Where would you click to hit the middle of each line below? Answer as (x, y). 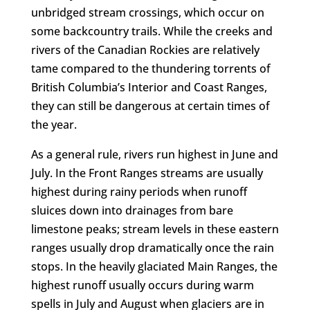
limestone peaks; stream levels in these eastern (155, 229)
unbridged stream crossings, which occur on (147, 12)
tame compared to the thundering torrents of (151, 68)
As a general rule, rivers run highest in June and (154, 154)
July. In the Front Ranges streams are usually (147, 173)
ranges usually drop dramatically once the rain (152, 247)
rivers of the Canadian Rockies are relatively (145, 49)
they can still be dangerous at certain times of (150, 106)
